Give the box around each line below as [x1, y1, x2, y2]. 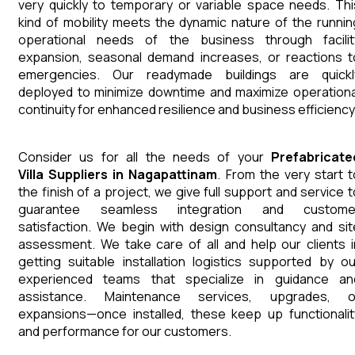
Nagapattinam [128, 166, 218, 184]
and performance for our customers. [18, 323, 231, 341]
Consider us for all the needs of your [18, 148, 271, 166]
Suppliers [48, 166, 109, 184]
